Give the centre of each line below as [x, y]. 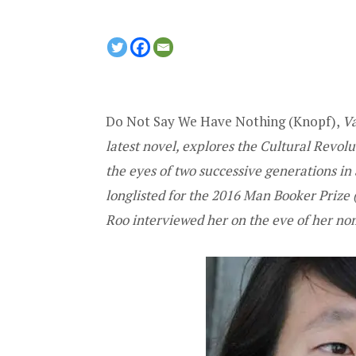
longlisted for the [159, 195]
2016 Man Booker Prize [281, 195]
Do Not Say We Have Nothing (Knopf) [221, 121]
